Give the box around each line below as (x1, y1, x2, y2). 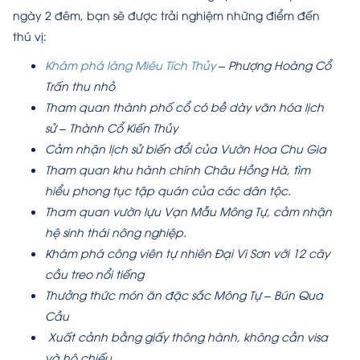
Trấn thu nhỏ (45, 78, 115, 93)
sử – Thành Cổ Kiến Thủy (45, 120, 178, 135)
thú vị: (13, 28, 47, 43)
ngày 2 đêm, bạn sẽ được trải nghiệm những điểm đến (13, 7, 320, 22)
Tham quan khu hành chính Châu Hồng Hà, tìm (45, 162, 310, 177)
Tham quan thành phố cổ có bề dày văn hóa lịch (45, 99, 324, 114)
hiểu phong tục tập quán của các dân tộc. (45, 182, 291, 198)
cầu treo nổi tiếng (45, 266, 144, 281)
